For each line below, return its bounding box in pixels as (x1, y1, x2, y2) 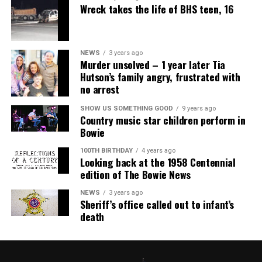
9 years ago (181, 104, 216, 112)
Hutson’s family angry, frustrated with (80, 68, 240, 84)
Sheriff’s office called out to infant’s (80, 196, 235, 212)
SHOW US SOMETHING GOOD (80, 104, 173, 112)
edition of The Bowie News (80, 166, 191, 182)
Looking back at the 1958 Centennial (80, 154, 236, 170)
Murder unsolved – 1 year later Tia (80, 56, 225, 72)
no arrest (80, 81, 119, 96)
